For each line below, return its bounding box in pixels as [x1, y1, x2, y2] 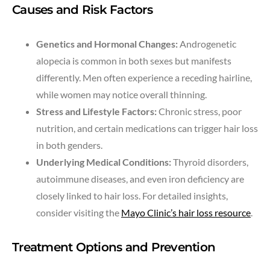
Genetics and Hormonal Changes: [36, 37, 178, 49]
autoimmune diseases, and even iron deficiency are [36, 172, 244, 184]
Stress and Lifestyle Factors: [36, 105, 157, 117]
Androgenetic [178, 37, 236, 49]
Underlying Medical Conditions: [36, 155, 171, 168]
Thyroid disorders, [171, 155, 248, 168]
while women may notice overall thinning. [36, 88, 207, 100]
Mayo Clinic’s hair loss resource [121, 206, 251, 218]
